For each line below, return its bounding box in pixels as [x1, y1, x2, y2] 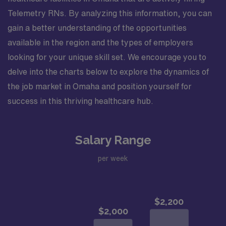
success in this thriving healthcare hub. [8, 97, 153, 105]
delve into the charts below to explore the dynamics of [8, 68, 209, 76]
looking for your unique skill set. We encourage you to [8, 53, 206, 61]
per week [98, 154, 128, 162]
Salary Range [75, 133, 151, 147]
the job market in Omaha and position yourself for [8, 82, 192, 90]
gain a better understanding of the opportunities [8, 24, 187, 32]
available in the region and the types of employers [8, 38, 193, 46]
